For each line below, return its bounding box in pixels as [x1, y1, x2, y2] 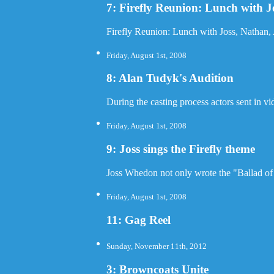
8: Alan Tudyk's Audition [106, 72, 234, 85]
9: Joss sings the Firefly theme [106, 143, 256, 156]
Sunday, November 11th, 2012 [106, 242, 207, 251]
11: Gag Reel [106, 213, 171, 226]
